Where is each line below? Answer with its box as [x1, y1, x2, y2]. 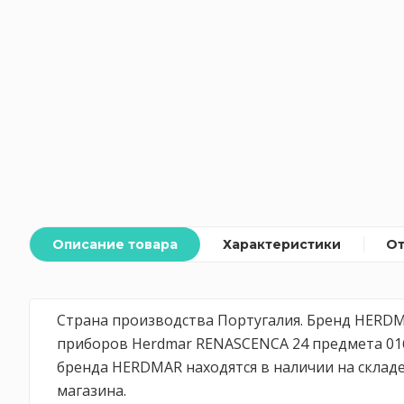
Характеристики [223, 236, 341, 252]
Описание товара [52, 236, 178, 252]
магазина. [57, 381, 126, 400]
